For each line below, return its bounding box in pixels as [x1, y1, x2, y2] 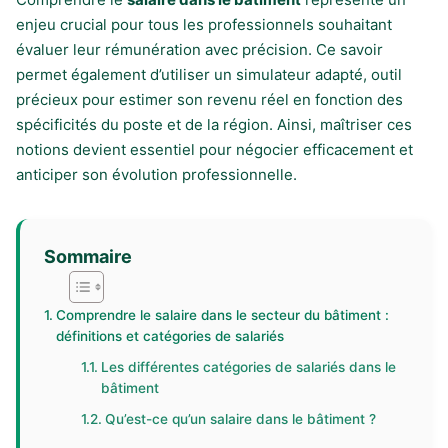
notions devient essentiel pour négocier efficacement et [16, 140, 413, 159]
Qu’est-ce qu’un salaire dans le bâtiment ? [105, 411, 377, 427]
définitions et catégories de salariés [55, 328, 284, 344]
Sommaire [44, 245, 132, 267]
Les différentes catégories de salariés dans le [101, 359, 397, 375]
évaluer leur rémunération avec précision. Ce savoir [16, 40, 383, 59]
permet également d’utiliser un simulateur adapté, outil [16, 65, 402, 84]
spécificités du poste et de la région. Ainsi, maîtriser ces [16, 115, 412, 134]
